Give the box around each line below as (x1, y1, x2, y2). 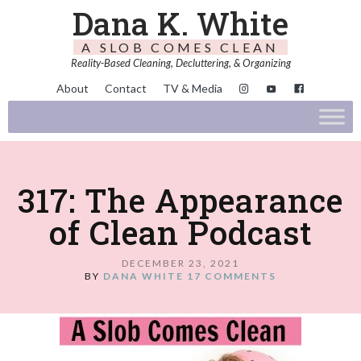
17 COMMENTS (187, 269, 276, 282)
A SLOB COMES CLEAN (81, 39, 280, 55)
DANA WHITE (103, 269, 184, 282)
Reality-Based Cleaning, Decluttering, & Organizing (70, 56, 291, 69)
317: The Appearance (18, 178, 343, 222)
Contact (105, 81, 147, 96)
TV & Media (163, 81, 222, 96)
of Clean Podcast (48, 210, 313, 254)
